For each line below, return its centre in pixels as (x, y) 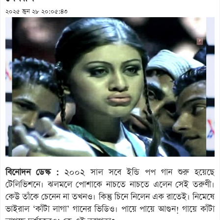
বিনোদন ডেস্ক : (32, 172)
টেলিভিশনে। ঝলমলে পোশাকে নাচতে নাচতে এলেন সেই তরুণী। (110, 184)
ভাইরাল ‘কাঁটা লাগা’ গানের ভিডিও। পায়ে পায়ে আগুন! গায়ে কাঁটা (110, 209)
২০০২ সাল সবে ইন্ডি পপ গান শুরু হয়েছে (137, 172)
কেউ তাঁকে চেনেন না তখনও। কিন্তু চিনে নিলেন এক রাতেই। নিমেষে (110, 197)
